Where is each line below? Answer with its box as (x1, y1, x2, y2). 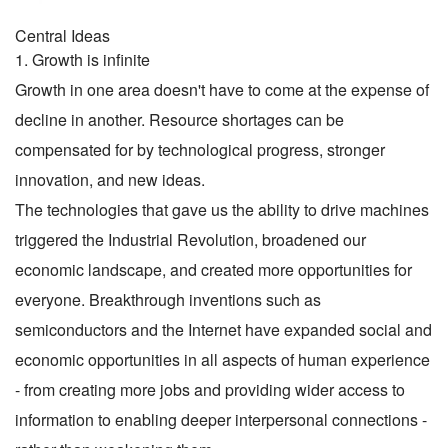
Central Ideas (15, 23, 110, 47)
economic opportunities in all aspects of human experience (15, 347, 430, 371)
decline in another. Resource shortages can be (15, 107, 344, 131)
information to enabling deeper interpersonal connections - (15, 407, 427, 431)
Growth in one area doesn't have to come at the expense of (15, 77, 429, 101)
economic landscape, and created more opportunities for (15, 257, 412, 281)
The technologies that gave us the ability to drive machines (15, 197, 429, 221)
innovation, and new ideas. (15, 167, 205, 191)
